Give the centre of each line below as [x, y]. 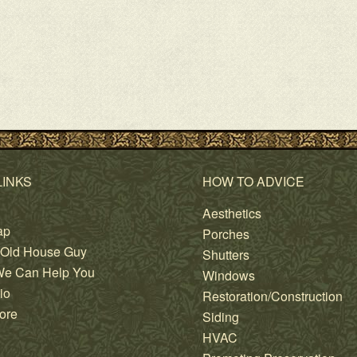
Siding [221, 316]
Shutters [226, 254]
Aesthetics [232, 213]
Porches [226, 233]
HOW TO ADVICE [253, 181]
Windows [229, 275]
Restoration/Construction [273, 296]
